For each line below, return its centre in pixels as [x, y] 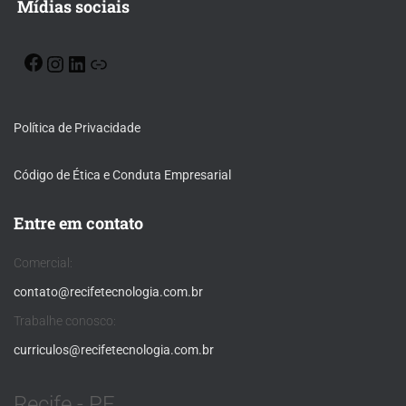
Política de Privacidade [77, 128]
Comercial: [43, 263]
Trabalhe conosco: [65, 321]
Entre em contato [78, 223]
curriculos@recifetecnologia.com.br [114, 350]
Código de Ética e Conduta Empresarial [122, 175]
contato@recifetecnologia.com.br [108, 292]
